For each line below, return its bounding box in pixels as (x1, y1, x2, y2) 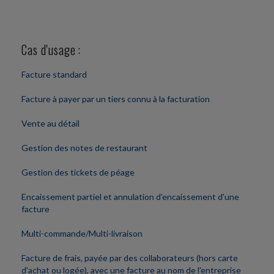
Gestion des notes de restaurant (21, 143, 147, 154)
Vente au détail (21, 118, 80, 129)
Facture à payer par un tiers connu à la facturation (21, 94, 210, 105)
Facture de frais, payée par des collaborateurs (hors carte (21, 253, 238, 264)
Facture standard (21, 69, 87, 80)
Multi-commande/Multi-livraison (21, 228, 143, 239)
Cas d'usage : (21, 40, 81, 59)
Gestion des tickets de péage (21, 167, 135, 178)
